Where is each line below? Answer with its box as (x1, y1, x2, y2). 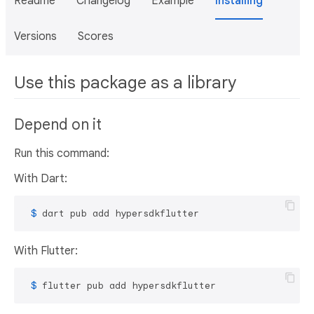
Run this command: (14, 146, 109, 161)
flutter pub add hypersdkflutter (42, 280, 216, 292)
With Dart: (14, 172, 67, 186)
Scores (78, 29, 114, 43)
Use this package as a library (14, 72, 236, 93)
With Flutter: (14, 244, 78, 259)
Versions (14, 29, 57, 43)
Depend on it (14, 116, 102, 135)
